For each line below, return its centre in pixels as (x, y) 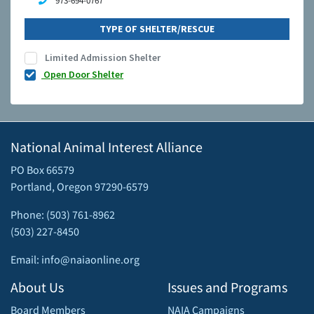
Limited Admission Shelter (102, 58)
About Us (37, 287)
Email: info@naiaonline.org (75, 260)
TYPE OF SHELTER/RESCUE (157, 29)
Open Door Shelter (82, 75)
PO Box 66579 (42, 170)
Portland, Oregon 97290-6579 (80, 187)
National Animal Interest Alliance (107, 147)
